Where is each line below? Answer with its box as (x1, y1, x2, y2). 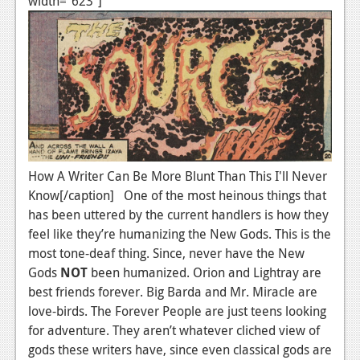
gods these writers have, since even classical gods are (28, 340, 332, 358)
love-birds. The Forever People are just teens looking (28, 301, 326, 320)
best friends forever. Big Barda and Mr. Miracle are (28, 282, 317, 301)
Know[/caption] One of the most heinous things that (28, 186, 326, 204)
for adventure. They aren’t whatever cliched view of (28, 321, 320, 339)
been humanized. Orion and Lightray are (91, 263, 321, 281)
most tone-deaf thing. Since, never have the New (28, 243, 305, 262)
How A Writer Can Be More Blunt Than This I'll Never (28, 166, 327, 185)
